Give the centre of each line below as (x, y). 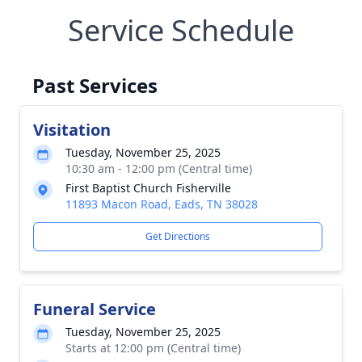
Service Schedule (181, 30)
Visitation (72, 130)
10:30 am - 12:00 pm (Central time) (159, 168)
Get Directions (178, 236)
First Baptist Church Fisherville (148, 188)
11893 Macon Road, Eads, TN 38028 (162, 204)
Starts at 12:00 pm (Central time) (153, 348)
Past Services (95, 85)
